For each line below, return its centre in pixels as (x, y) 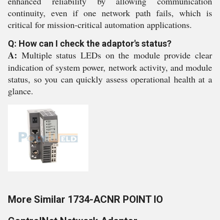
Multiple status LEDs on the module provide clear (115, 55)
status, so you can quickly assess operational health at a (110, 79)
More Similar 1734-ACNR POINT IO (85, 199)
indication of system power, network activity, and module (110, 67)
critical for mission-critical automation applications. (100, 25)
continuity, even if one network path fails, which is (110, 13)
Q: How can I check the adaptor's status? (90, 43)
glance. (21, 91)
